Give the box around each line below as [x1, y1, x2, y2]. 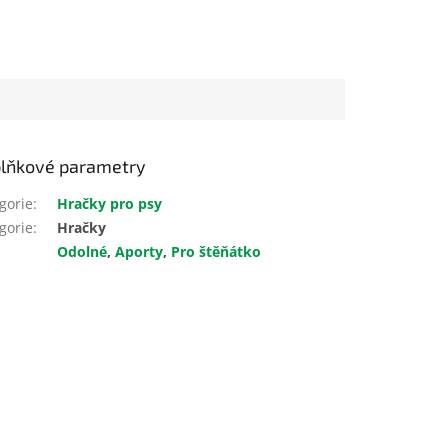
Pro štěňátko [171, 242, 262, 262]
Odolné [57, 242, 108, 262]
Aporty [115, 242, 164, 262]
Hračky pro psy [57, 194, 163, 214]
